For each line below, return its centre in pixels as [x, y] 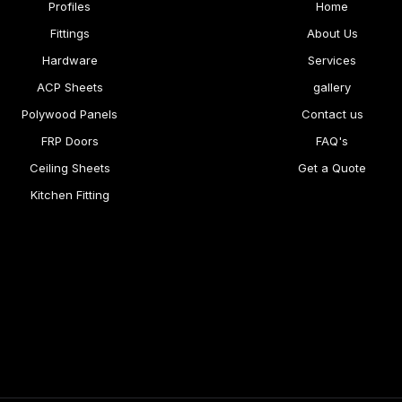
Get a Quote [332, 167]
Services [332, 60]
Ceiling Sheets [70, 167]
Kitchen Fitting [70, 194]
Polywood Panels [70, 114]
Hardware [70, 60]
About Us [332, 33]
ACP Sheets [70, 87]
